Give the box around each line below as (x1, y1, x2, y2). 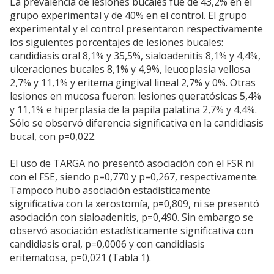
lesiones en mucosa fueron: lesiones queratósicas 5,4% (10, 89, 261, 103)
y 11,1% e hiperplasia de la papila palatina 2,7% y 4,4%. (10, 103, 257, 117)
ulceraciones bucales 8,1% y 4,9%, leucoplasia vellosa (10, 62, 250, 76)
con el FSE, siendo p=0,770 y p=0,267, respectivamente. (10, 170, 258, 184)
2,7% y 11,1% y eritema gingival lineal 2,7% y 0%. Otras (10, 76, 256, 90)
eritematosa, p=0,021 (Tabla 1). (10, 251, 151, 265)
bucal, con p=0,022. (10, 130, 96, 144)
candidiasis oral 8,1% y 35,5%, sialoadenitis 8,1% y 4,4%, (10, 49, 261, 63)
